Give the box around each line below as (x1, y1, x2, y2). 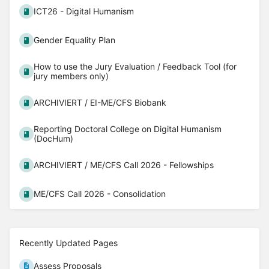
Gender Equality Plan (34, 35, 116, 46)
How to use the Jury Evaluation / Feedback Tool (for (34, 61, 237, 72)
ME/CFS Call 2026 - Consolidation (34, 189, 166, 199)
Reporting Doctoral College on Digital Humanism (34, 124, 222, 134)
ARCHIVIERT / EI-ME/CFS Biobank (34, 97, 167, 108)
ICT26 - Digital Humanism (34, 6, 134, 17)
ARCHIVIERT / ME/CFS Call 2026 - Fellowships (34, 160, 214, 171)
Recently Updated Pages (19, 237, 118, 248)
